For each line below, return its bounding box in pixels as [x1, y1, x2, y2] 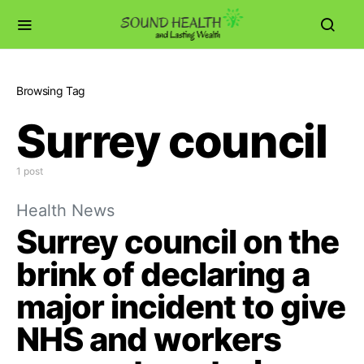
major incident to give [16, 287, 345, 327]
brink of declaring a [16, 254, 310, 294]
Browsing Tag [16, 84, 85, 97]
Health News [16, 201, 115, 220]
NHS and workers [16, 319, 281, 359]
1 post [16, 165, 43, 177]
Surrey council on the [16, 222, 339, 262]
